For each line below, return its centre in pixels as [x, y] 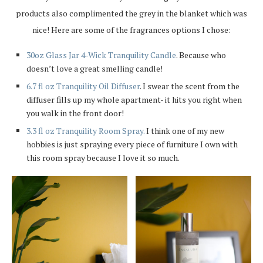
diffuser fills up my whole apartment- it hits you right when [134, 100]
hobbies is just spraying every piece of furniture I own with [132, 144]
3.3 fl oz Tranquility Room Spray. [85, 131]
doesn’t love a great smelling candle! [95, 69]
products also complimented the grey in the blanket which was [131, 14]
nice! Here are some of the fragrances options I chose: [131, 30]
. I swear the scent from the [190, 86]
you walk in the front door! [75, 113]
